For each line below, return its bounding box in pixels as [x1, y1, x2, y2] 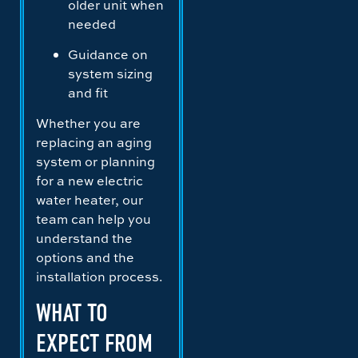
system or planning [36, 153, 155, 171]
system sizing [68, 65, 153, 83]
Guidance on [68, 46, 148, 64]
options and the [36, 249, 134, 267]
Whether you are [36, 114, 141, 133]
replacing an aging [36, 133, 152, 152]
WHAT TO [36, 297, 108, 328]
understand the [36, 229, 133, 248]
